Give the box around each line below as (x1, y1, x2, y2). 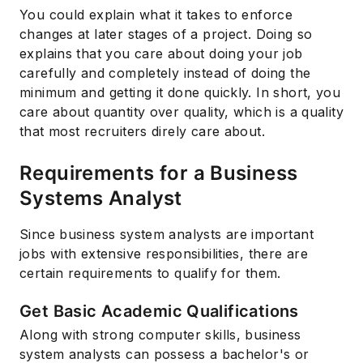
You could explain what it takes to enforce (19, 6, 293, 23)
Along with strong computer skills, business (19, 326, 301, 343)
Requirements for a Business (19, 161, 298, 186)
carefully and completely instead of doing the (19, 65, 311, 82)
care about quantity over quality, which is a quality (19, 104, 344, 121)
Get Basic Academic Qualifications (19, 301, 299, 321)
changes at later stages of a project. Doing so (19, 26, 313, 43)
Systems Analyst (19, 186, 182, 211)
